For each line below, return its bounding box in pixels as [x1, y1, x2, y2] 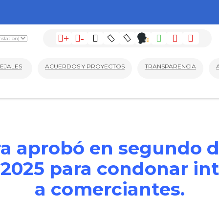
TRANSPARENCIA [145, 62, 197, 70]
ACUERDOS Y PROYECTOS [44, 62, 125, 70]
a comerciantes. [34, 178, 185, 200]
